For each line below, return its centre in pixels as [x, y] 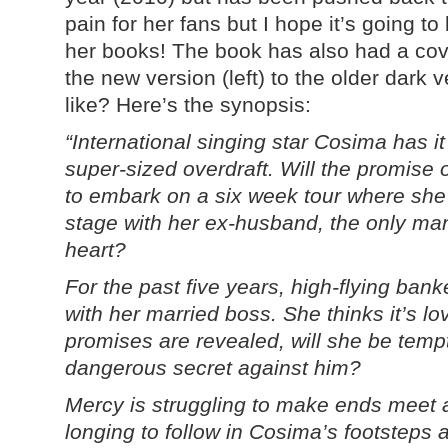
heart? [95, 249]
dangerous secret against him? [213, 367]
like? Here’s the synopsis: [188, 104]
